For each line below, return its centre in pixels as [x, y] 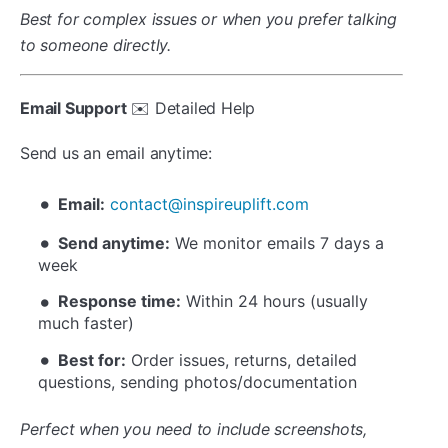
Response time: [119, 301]
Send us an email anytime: [116, 153]
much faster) [86, 323]
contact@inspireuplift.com [209, 203]
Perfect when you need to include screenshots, [193, 428]
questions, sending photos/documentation [197, 381]
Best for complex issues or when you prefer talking [208, 18]
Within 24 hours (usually [274, 301]
